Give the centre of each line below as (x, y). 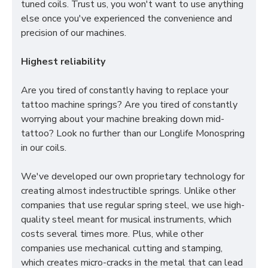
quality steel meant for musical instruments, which (126, 220)
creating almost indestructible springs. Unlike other (128, 191)
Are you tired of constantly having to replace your (125, 90)
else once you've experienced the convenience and (127, 19)
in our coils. (44, 148)
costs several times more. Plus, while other (112, 234)
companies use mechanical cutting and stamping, (122, 248)
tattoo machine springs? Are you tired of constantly (129, 105)
